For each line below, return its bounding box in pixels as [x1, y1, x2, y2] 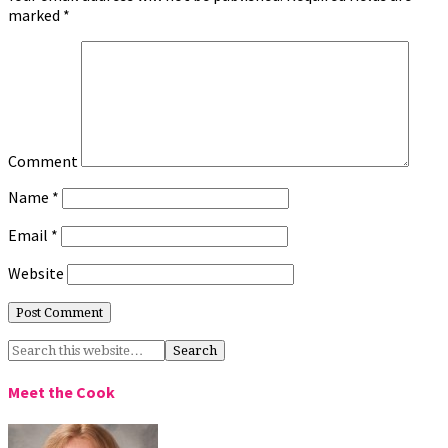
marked [8, 5, 63, 26]
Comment [8, 151, 78, 172]
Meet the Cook [8, 382, 115, 403]
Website [8, 263, 64, 284]
